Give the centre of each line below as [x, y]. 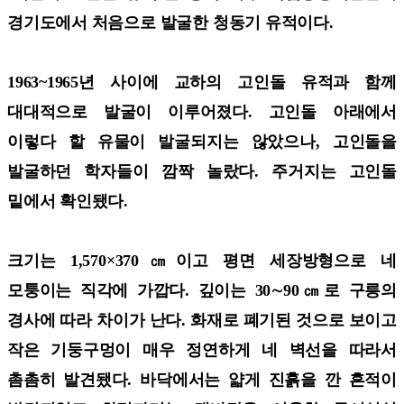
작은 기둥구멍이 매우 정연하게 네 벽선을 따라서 [202, 349]
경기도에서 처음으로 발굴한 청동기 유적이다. [173, 22]
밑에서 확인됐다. [70, 201]
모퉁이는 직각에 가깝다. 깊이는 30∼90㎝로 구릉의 [202, 290]
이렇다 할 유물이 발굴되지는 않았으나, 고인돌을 [202, 141]
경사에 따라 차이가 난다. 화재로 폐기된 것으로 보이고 [202, 320]
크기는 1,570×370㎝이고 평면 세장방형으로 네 [202, 260]
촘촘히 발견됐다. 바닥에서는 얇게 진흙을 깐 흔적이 [202, 379]
